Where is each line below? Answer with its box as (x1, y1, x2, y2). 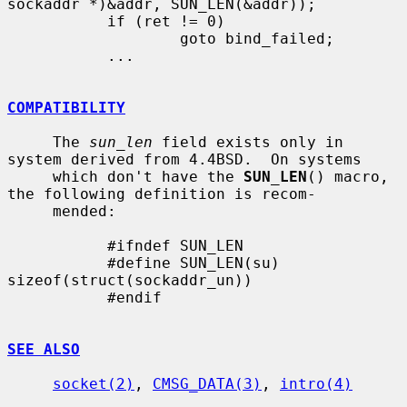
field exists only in (153, 133, 343, 151)
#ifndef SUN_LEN (7, 236, 107, 254)
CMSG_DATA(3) (153, 374, 262, 392)
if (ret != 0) (7, 12, 107, 30)
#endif (7, 288, 107, 306)
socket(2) (53, 374, 134, 392)
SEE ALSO (7, 340, 80, 358)
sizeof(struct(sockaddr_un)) (7, 271, 253, 289)
